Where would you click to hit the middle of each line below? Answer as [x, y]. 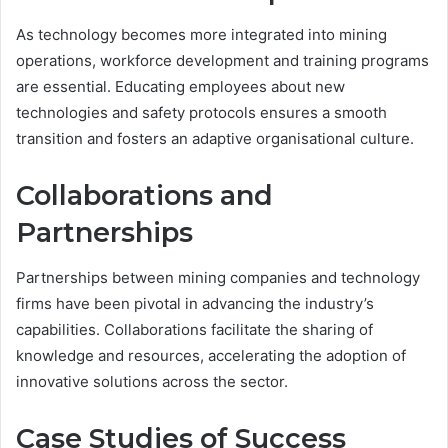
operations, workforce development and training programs [222, 61]
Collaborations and [144, 196]
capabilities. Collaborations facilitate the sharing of [194, 329]
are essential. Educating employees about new [180, 87]
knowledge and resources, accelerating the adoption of [211, 355]
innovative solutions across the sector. [152, 381]
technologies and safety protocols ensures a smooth [201, 113]
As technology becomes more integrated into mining [201, 35]
